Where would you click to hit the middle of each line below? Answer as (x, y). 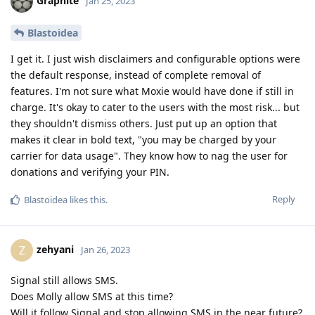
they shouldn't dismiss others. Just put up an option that (144, 123)
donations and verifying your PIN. (90, 172)
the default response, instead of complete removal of (136, 75)
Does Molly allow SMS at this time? (92, 296)
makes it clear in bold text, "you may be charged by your (143, 139)
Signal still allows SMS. (64, 280)
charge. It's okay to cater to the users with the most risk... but (155, 107)
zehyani (55, 249)
